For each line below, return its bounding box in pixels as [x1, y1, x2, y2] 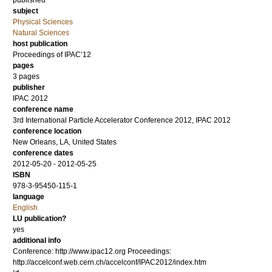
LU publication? [13, 214, 66, 223]
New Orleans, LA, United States [13, 138, 117, 146]
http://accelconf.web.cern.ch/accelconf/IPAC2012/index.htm [13, 258, 206, 267]
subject [13, 7, 38, 15]
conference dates [13, 149, 73, 157]
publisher [13, 83, 45, 92]
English [13, 203, 38, 212]
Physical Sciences [13, 18, 73, 26]
